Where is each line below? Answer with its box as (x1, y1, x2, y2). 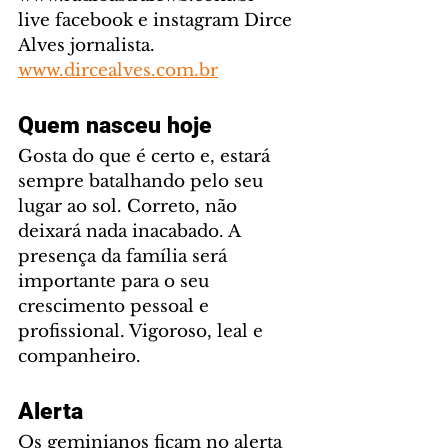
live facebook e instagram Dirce (18, 10, 297, 32)
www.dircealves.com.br (18, 60, 218, 82)
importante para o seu (18, 271, 214, 293)
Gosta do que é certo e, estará (18, 146, 275, 168)
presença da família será (18, 246, 232, 268)
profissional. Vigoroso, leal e (18, 321, 268, 343)
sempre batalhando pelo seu (18, 171, 268, 193)
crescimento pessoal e (18, 296, 214, 318)
